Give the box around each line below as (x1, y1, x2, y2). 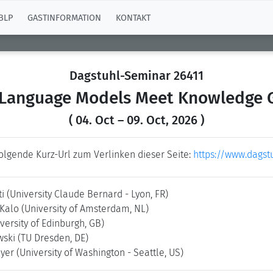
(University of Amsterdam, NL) (21, 203, 149, 214)
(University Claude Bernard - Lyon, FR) (7, 188, 168, 200)
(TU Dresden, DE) (18, 232, 88, 244)
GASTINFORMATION (27, 12, 101, 23)
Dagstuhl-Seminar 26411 (69, 68, 204, 83)
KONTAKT (116, 12, 151, 23)
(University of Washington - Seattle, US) (16, 247, 183, 258)
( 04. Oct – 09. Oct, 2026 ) (69, 113, 204, 127)
